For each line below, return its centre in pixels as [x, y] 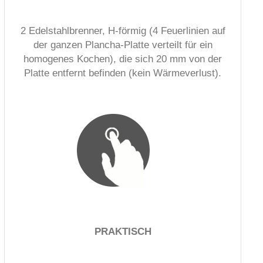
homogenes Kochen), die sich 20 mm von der [123, 59]
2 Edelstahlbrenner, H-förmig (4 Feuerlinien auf [123, 31]
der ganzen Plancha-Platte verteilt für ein [123, 45]
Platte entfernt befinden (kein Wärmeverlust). [123, 73]
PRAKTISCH [123, 231]
